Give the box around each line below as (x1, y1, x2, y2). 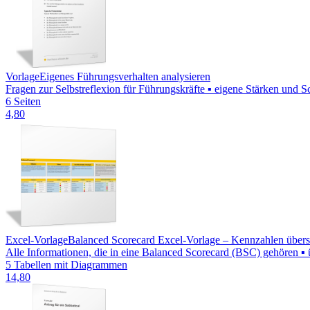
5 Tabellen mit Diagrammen (6, 258, 127, 271)
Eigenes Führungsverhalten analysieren (39, 70, 210, 82)
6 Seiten (6, 95, 41, 107)
